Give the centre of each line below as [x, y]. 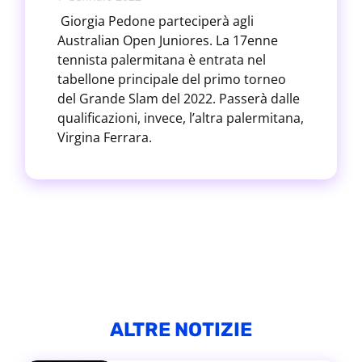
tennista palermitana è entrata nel [161, 60]
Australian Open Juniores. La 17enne [167, 40]
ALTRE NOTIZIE [181, 330]
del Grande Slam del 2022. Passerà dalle [178, 99]
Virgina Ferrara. [104, 137]
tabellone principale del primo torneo [171, 79]
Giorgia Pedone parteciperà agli [155, 21]
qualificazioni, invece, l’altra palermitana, [180, 118]
